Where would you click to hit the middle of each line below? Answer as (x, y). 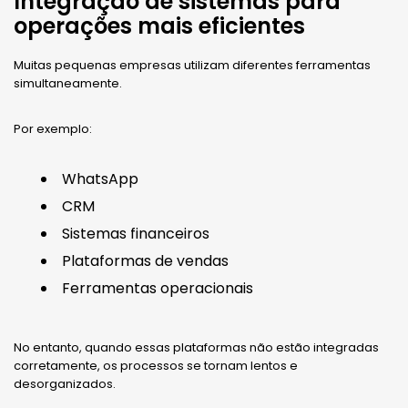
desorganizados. (65, 384)
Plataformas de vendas (145, 261)
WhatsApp (100, 179)
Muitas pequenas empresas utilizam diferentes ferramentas (192, 66)
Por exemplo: (53, 129)
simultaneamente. (68, 84)
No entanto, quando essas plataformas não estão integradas (196, 348)
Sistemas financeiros (136, 234)
